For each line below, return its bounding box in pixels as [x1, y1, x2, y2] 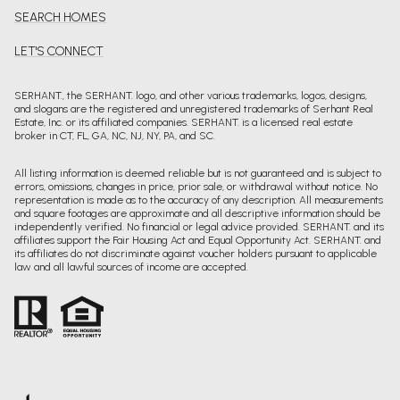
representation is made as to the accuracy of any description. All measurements [14, 193, 383, 206]
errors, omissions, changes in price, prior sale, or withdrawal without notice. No [14, 179, 378, 193]
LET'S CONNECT [14, 44, 104, 60]
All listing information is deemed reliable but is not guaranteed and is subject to [14, 166, 381, 179]
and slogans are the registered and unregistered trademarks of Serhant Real [14, 103, 373, 116]
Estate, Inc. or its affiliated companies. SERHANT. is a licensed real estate [14, 116, 353, 129]
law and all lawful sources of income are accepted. [14, 260, 248, 273]
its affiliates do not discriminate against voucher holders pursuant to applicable [14, 246, 377, 260]
